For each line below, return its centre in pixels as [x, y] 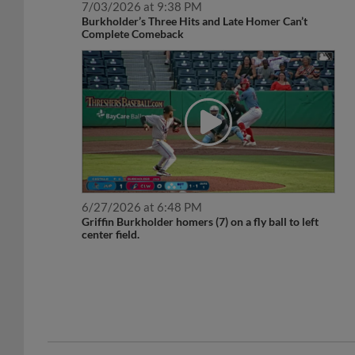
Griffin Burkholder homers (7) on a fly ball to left [200, 204]
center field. [111, 217]
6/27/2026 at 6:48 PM [142, 190]
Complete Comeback [133, 17]
